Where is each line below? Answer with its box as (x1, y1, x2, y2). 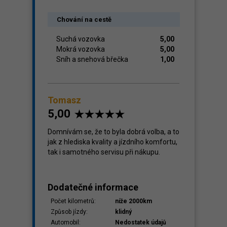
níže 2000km (115, 198, 152, 205)
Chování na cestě (57, 16, 111, 23)
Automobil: (51, 219, 81, 226)
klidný (115, 208, 132, 215)
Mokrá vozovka (56, 45, 105, 53)
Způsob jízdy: (51, 208, 88, 215)
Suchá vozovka (56, 35, 105, 43)
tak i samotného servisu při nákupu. (48, 148, 160, 156)
